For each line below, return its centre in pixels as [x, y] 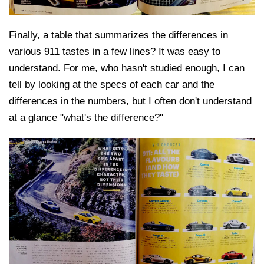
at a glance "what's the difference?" [86, 118]
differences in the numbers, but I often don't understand [130, 101]
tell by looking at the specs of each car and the [112, 85]
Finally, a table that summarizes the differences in [118, 35]
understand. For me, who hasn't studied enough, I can [127, 68]
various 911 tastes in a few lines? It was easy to [115, 52]
